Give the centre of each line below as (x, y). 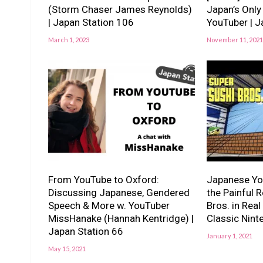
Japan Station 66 (86, 232)
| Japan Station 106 (91, 23)
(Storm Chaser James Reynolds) (120, 10)
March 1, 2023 (69, 40)
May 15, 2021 (67, 249)
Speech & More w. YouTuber (109, 206)
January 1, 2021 (229, 236)
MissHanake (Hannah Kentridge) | (121, 219)
